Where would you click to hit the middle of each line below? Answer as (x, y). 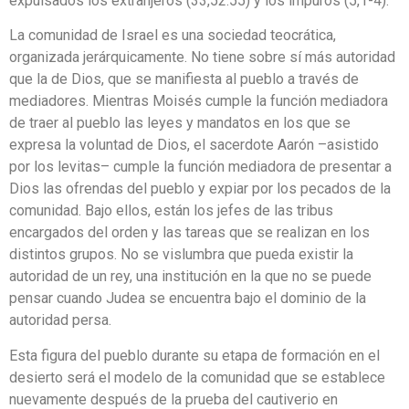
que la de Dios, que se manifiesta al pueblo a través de (184, 79)
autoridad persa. (60, 320)
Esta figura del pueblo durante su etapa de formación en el (194, 355)
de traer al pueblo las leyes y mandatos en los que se (180, 123)
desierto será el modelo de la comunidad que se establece (197, 377)
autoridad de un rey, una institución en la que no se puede (190, 277)
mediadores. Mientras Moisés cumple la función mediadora (199, 101)
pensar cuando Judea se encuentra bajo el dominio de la (188, 299)
